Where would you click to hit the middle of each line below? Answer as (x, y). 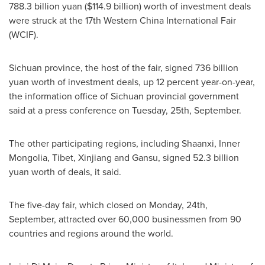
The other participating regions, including (95, 143)
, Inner (227, 143)
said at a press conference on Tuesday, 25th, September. (125, 110)
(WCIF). (24, 35)
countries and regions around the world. (91, 233)
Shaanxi (198, 143)
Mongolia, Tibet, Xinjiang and (70, 158)
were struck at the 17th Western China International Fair (122, 20)
